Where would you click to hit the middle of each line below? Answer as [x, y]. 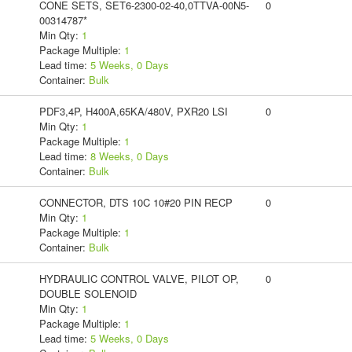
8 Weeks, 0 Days [129, 156]
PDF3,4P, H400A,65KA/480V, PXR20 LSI [133, 111]
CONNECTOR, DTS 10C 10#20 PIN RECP [136, 202]
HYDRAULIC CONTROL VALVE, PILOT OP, [139, 278]
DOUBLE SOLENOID [88, 293]
